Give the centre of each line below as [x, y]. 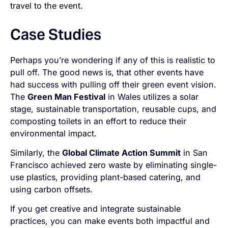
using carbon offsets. [53, 189]
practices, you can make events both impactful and [110, 221]
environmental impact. [54, 133]
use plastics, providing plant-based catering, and [106, 177]
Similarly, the [36, 152]
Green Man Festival [67, 96]
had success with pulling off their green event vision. [113, 84]
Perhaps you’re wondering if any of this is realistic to [113, 60]
